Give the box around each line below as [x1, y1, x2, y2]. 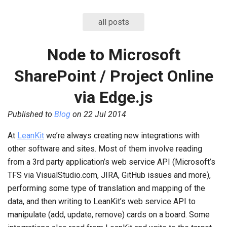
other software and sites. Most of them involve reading [8, 144, 202, 154]
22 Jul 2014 [84, 109, 126, 119]
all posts [98, 17, 129, 27]
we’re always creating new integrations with [44, 131, 200, 140]
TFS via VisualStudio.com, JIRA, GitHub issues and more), [8, 170, 211, 180]
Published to [8, 109, 54, 119]
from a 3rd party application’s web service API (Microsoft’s [8, 157, 215, 167]
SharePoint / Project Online [14, 66, 213, 86]
